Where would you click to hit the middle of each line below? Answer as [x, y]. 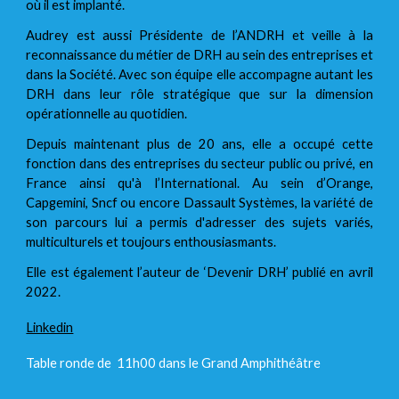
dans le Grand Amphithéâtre [240, 362]
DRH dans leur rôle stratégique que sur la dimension [199, 94]
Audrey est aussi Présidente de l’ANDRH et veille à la [199, 35]
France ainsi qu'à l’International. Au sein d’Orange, [199, 183]
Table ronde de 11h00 [93, 362]
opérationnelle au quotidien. [107, 113]
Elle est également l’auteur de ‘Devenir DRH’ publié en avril [199, 272]
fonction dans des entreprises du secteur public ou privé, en [199, 163]
